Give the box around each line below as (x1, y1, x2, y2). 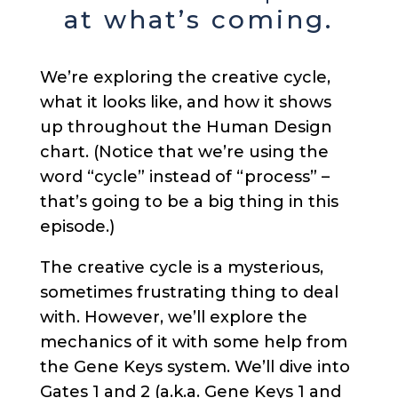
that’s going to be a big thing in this (39, 192, 338, 212)
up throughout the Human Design (39, 117, 332, 138)
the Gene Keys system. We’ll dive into (39, 357, 350, 378)
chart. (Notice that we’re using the (39, 142, 329, 163)
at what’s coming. (64, 4, 334, 36)
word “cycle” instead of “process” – (39, 167, 330, 187)
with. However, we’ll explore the (39, 307, 307, 328)
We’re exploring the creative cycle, (39, 68, 330, 88)
